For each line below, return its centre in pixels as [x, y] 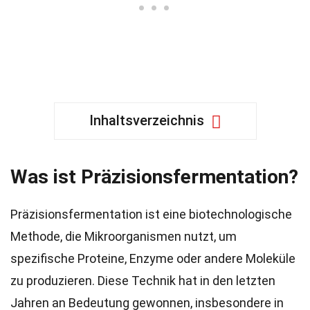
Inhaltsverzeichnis [146, 120]
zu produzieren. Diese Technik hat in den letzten [143, 281]
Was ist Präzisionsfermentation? [154, 177]
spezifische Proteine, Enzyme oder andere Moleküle [153, 258]
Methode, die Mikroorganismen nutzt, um [124, 236]
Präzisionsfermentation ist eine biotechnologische [151, 214]
